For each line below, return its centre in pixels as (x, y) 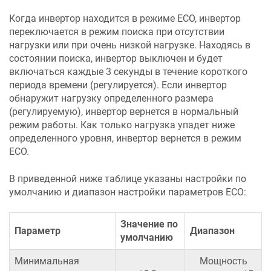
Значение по (149, 224)
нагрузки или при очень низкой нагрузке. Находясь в (130, 45)
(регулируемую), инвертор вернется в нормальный (124, 112)
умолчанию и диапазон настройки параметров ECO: (128, 192)
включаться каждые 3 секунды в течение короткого (128, 72)
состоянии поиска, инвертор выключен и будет (116, 59)
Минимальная (47, 261)
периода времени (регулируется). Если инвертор (118, 85)
